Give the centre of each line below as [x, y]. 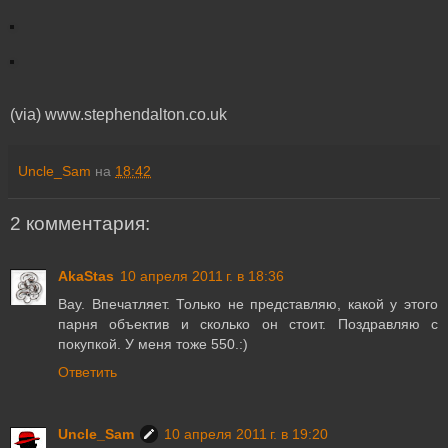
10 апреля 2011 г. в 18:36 [202, 275]
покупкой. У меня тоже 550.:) [153, 343]
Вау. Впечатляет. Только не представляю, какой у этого [248, 303]
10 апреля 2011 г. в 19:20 [246, 433]
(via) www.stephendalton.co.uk [118, 115]
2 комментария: [80, 224]
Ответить [87, 371]
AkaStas [86, 275]
